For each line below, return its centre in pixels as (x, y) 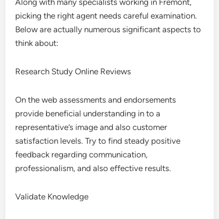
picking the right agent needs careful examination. (106, 16)
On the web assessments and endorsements (96, 100)
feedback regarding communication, (82, 154)
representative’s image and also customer (91, 127)
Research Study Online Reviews (73, 71)
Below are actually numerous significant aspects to (108, 29)
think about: (37, 43)
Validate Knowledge (52, 197)
